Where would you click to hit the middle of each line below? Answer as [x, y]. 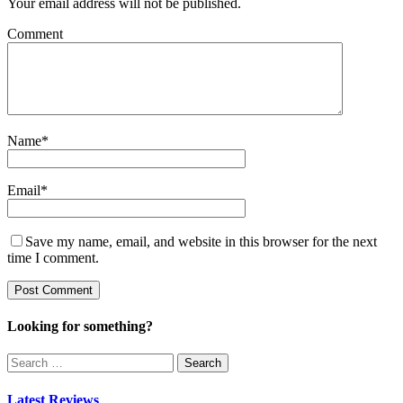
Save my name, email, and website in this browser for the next [201, 241]
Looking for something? [80, 327]
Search [26, 361]
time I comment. [53, 257]
